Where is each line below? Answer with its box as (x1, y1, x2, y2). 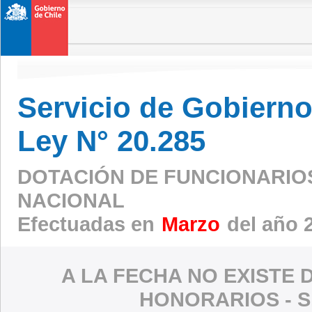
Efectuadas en (17, 212, 160, 235)
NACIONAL (17, 188, 125, 212)
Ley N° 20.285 (17, 125, 205, 157)
